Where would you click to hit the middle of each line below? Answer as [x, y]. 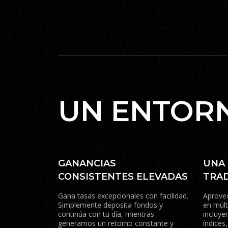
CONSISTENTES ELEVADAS [123, 177]
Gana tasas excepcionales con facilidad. [123, 196]
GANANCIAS [87, 163]
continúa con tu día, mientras [106, 214]
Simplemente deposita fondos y [110, 205]
